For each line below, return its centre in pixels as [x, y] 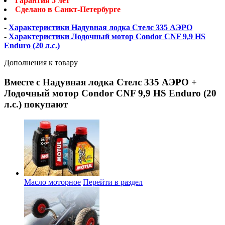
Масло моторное [52, 182]
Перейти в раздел [113, 182]
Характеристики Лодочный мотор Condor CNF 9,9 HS [107, 37]
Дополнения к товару [41, 63]
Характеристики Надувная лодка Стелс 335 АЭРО [100, 28]
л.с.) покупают [36, 104]
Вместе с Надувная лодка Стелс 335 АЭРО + [100, 82]
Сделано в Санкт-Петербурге [68, 10]
